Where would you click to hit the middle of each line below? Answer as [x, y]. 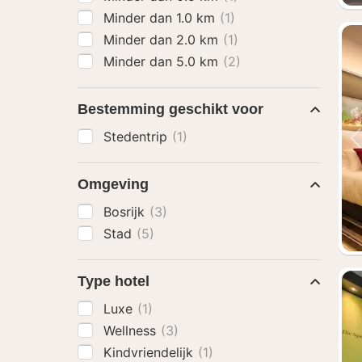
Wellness [132, 330]
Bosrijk [126, 212]
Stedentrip [137, 137]
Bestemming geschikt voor [170, 109]
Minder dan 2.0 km [163, 40]
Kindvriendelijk [150, 352]
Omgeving [113, 184]
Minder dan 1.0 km [161, 18]
